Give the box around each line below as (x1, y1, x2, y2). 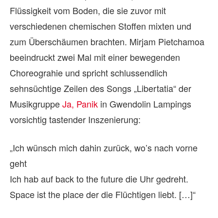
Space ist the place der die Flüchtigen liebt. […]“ (10, 187, 196, 200)
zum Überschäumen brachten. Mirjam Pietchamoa (10, 35, 204, 48)
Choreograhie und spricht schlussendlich (10, 66, 167, 79)
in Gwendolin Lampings (100, 97, 191, 110)
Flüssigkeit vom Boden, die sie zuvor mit (10, 3, 166, 17)
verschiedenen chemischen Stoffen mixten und (10, 19, 191, 32)
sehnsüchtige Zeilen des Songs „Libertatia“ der (10, 81, 191, 94)
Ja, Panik (62, 97, 100, 110)
